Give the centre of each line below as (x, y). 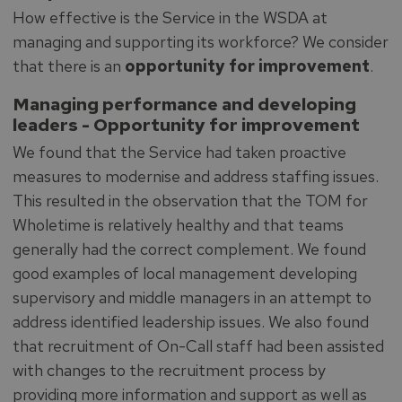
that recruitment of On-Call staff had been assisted (198, 345)
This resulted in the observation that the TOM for (190, 200)
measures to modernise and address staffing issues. (195, 176)
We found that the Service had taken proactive (179, 152)
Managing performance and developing (184, 104)
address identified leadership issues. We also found (190, 321)
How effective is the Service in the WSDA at (170, 17)
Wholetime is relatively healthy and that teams (178, 224)
